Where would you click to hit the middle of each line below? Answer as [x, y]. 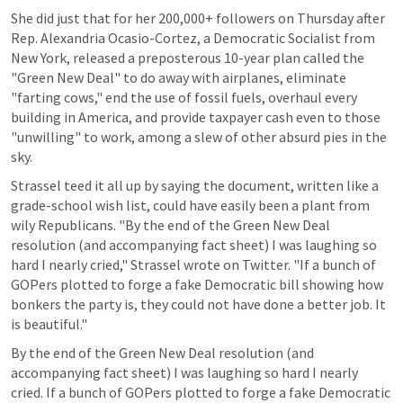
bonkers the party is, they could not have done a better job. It [198, 304]
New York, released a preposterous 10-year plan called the [188, 57]
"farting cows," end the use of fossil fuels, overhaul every [184, 97]
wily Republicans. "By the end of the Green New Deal [170, 224]
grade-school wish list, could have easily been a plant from [190, 205]
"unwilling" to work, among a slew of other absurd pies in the [199, 136]
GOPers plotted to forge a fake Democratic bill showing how [197, 284]
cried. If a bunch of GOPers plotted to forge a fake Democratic [201, 392]
